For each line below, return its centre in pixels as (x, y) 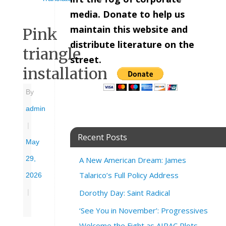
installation (65, 73)
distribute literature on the (132, 44)
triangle (52, 54)
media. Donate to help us (127, 14)
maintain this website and (129, 29)
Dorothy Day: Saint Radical (125, 192)
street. (86, 59)
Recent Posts (102, 137)
